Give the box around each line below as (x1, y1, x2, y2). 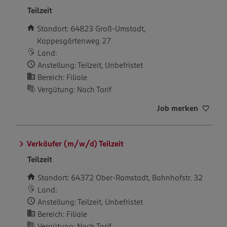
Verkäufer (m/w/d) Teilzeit (27, 138, 124, 149)
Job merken (157, 103, 198, 113)
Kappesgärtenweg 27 (37, 35, 111, 46)
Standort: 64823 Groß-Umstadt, (37, 23, 146, 33)
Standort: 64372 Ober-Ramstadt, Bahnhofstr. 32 (37, 172, 203, 182)
